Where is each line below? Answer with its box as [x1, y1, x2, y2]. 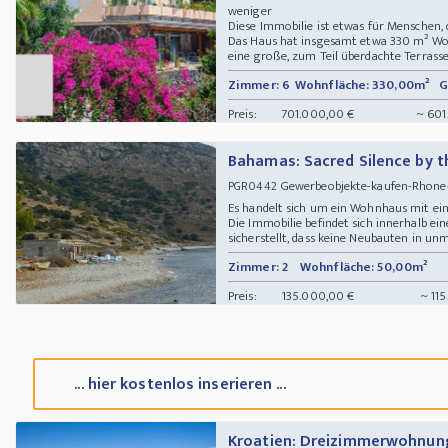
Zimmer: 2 [228, 255, 288, 278]
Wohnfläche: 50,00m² [300, 255, 427, 278]
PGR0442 [228, 175, 277, 196]
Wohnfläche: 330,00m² [295, 73, 429, 96]
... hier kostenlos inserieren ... [74, 371, 286, 399]
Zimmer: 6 [228, 73, 290, 96]
